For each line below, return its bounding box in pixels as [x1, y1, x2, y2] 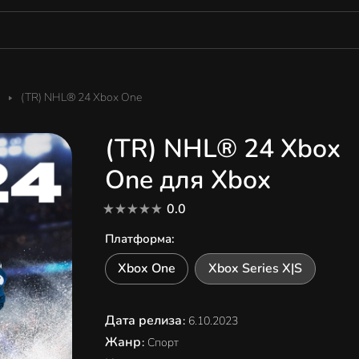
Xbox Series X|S [208, 260, 302, 277]
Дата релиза [104, 312, 185, 329]
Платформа [104, 231, 171, 247]
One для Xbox [104, 163, 271, 197]
